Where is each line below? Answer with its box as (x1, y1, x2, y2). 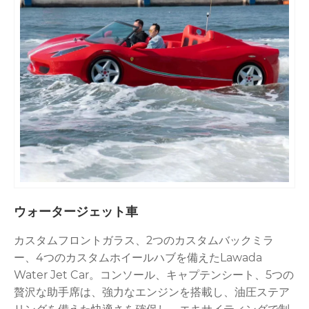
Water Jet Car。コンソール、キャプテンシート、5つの (14, 268, 294, 281)
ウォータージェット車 (14, 203, 138, 219)
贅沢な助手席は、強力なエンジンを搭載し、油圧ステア (14, 285, 290, 299)
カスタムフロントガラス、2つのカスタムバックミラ (14, 233, 274, 247)
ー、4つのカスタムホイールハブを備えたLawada (14, 250, 262, 264)
